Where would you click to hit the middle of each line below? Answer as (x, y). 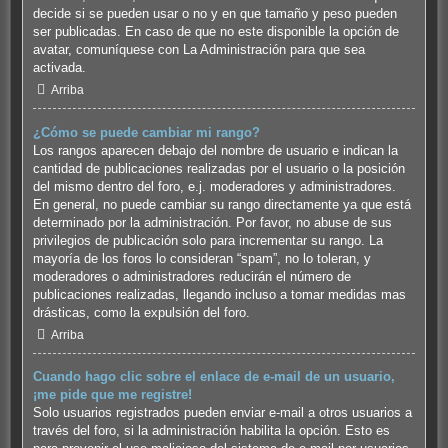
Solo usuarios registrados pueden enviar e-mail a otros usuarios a (222, 413)
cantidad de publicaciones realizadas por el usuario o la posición (218, 168)
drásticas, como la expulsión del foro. (141, 312)
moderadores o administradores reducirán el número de (191, 276)
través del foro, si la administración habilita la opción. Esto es (211, 431)
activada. (59, 67)
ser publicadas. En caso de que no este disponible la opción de (215, 31)
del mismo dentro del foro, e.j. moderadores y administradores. (214, 186)
